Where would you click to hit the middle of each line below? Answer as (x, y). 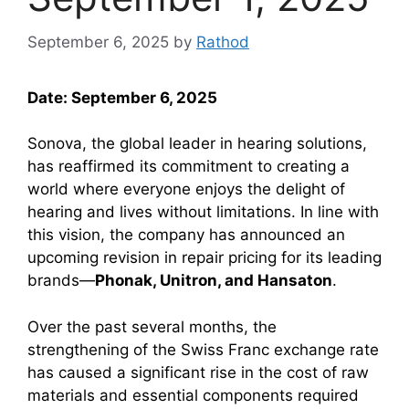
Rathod (223, 42)
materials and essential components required (193, 395)
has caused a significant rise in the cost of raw (198, 372)
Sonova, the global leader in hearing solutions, (197, 143)
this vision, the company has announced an (186, 235)
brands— (61, 280)
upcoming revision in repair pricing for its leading (204, 257)
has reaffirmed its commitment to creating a (189, 166)
